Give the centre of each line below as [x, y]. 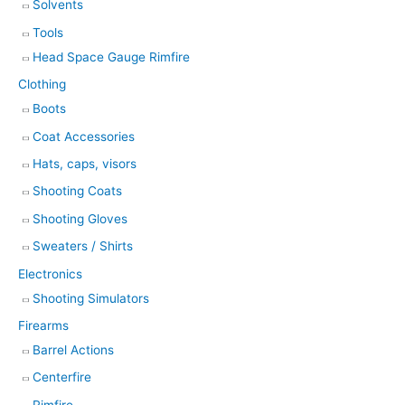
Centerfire [62, 377]
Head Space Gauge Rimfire [111, 57]
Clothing [42, 85]
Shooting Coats [77, 191]
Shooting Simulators [91, 298]
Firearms [43, 325]
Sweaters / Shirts [83, 246]
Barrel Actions [73, 349]
